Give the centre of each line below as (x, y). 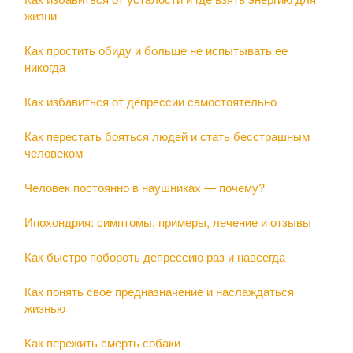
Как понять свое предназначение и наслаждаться (159, 291)
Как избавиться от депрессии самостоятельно (150, 101)
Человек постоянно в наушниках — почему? (145, 187)
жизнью (45, 307)
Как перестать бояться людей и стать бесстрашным (167, 136)
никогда (45, 66)
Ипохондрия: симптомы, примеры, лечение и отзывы (168, 221)
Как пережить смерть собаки (102, 342)
